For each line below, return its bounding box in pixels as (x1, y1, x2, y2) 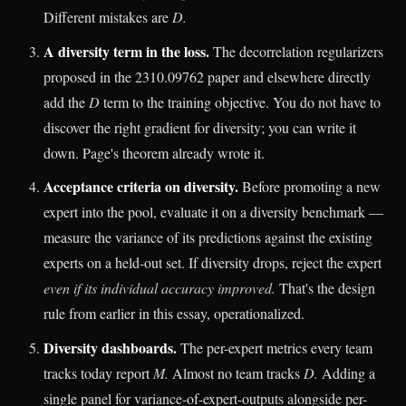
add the (43, 92, 89, 111)
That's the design (275, 278, 375, 298)
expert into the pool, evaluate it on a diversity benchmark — (43, 202, 383, 222)
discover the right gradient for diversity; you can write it (43, 117, 356, 137)
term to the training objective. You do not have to (100, 92, 381, 111)
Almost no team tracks (169, 362, 304, 382)
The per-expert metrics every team (177, 337, 372, 357)
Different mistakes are (43, 7, 172, 27)
